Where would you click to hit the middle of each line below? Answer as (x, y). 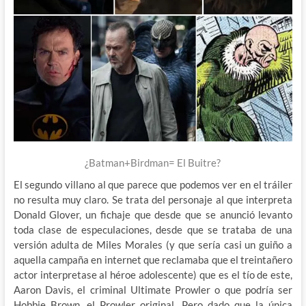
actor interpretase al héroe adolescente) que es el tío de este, (153, 275)
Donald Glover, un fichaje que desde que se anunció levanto (153, 215)
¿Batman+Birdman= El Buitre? (153, 163)
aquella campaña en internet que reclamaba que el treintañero (153, 260)
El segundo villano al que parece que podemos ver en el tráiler (153, 185)
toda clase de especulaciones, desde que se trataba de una (153, 230)
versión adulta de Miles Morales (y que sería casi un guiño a (153, 245)
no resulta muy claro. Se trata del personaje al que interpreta (153, 200)
